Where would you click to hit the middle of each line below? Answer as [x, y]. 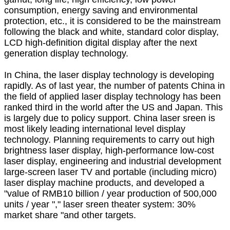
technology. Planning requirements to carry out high [109, 140]
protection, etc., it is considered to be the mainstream [112, 21]
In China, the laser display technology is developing [109, 75]
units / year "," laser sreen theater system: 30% [100, 204]
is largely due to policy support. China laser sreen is [110, 118]
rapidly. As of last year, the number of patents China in [114, 86]
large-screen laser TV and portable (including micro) [110, 172]
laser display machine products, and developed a [104, 183]
